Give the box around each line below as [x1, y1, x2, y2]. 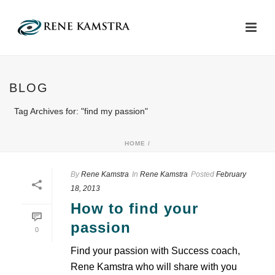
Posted [191, 170, 214, 179]
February [216, 170, 246, 179]
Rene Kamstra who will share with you [71, 261, 237, 272]
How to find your [71, 200, 198, 217]
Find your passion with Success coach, [71, 246, 240, 256]
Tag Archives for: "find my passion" [14, 106, 148, 116]
